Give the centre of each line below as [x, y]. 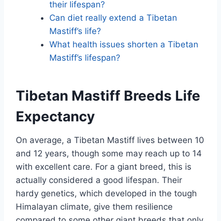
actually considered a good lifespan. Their [99, 180]
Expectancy [55, 117]
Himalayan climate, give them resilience [94, 207]
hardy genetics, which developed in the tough [106, 194]
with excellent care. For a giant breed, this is [104, 167]
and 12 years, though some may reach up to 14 [109, 154]
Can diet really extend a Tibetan [113, 18]
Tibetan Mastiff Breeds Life [108, 96]
